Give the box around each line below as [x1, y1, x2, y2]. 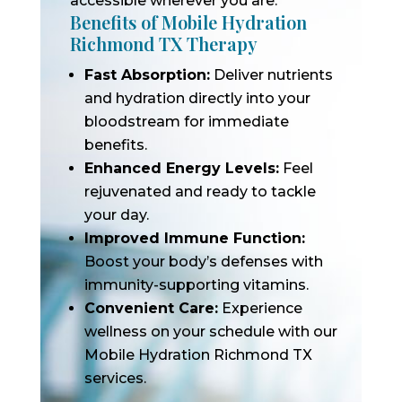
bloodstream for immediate [83, 113, 289, 130]
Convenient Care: [83, 300, 218, 317]
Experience [217, 300, 302, 317]
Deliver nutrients [209, 66, 333, 83]
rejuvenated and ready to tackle [83, 183, 316, 200]
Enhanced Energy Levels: [83, 160, 279, 177]
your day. [83, 206, 149, 223]
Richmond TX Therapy [69, 31, 258, 56]
